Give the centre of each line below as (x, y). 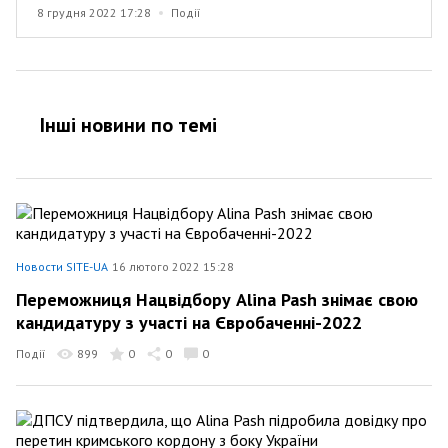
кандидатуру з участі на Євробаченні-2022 (189, 322)
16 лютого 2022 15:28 (173, 266)
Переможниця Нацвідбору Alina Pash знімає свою (217, 299)
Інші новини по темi (128, 125)
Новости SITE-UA (62, 266)
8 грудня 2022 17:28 (94, 12)
